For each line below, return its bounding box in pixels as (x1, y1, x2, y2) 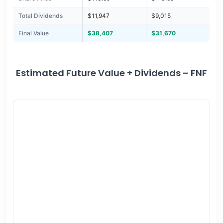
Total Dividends (18, 12, 63, 20)
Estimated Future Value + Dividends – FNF (16, 67, 207, 80)
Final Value (18, 29, 49, 37)
